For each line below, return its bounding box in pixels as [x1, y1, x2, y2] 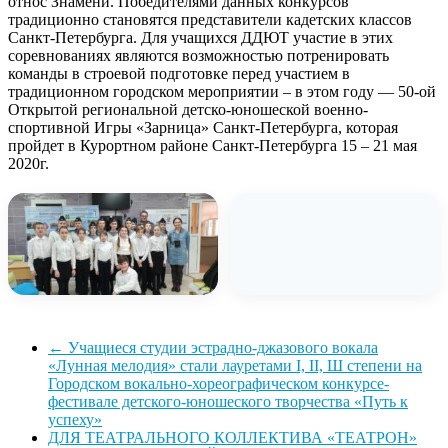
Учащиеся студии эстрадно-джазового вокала [64, 338, 378, 356]
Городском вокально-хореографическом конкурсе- [48, 374, 389, 392]
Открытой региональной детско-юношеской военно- [8, 100, 368, 118]
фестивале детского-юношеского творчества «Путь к [48, 392, 408, 410]
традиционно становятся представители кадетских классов [8, 10, 412, 28]
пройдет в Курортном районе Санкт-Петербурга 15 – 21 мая [8, 136, 417, 154]
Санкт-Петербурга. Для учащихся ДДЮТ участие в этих [8, 28, 393, 46]
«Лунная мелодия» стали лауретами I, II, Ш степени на [48, 356, 422, 374]
